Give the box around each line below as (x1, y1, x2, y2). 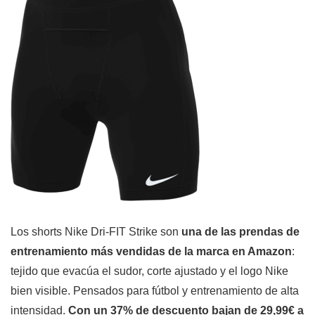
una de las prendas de (181, 226, 300, 238)
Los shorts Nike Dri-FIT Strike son (11, 226, 181, 238)
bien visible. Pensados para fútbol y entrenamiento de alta (11, 285, 299, 297)
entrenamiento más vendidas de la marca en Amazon (11, 245, 292, 258)
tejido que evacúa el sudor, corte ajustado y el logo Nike (11, 265, 288, 278)
